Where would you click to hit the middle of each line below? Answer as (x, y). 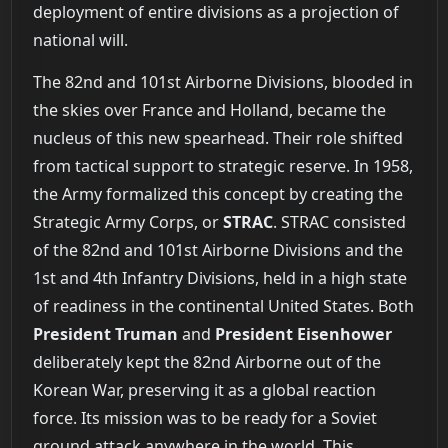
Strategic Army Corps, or (127, 222)
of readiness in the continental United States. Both (223, 306)
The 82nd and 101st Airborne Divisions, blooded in (222, 82)
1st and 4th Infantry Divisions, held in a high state (219, 278)
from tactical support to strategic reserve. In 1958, (222, 166)
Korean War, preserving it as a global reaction (204, 390)
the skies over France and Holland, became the (209, 110)
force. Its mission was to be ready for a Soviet (204, 418)
